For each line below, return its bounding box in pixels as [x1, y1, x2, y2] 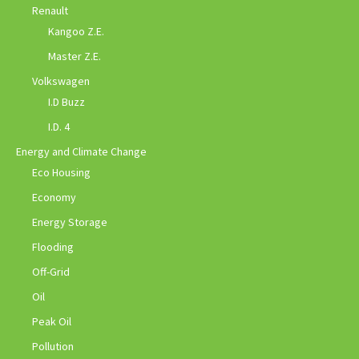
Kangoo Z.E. [48, 23, 104, 38]
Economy [32, 189, 76, 204]
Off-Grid [32, 264, 70, 279]
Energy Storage [32, 214, 107, 229]
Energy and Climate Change [16, 143, 147, 159]
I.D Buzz [48, 94, 85, 109]
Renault [32, 2, 68, 18]
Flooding [32, 239, 74, 254]
